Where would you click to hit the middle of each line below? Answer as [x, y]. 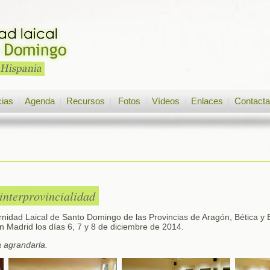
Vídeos [166, 101]
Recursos [86, 101]
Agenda [40, 101]
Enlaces [207, 101]
